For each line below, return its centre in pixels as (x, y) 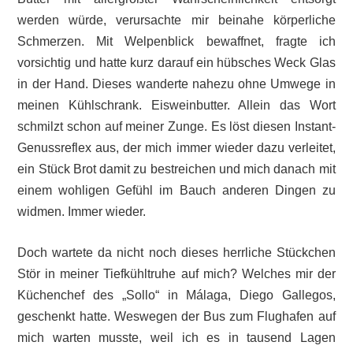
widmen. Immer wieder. (82, 211)
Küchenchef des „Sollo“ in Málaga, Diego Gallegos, (176, 295)
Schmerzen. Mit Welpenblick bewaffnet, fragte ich (176, 41)
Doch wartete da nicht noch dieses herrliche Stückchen (176, 253)
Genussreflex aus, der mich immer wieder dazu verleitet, (176, 147)
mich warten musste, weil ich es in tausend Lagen (176, 338)
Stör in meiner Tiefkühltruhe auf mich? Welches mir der (176, 274)
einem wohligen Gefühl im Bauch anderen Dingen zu (176, 190)
